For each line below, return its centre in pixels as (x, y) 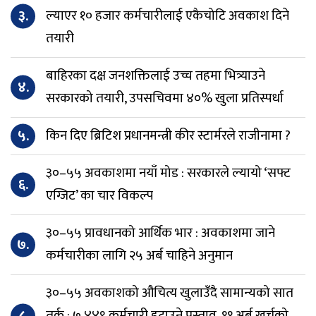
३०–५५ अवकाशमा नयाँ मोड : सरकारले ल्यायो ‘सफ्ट (168, 173)
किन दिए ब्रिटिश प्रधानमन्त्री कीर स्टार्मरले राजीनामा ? (168, 135)
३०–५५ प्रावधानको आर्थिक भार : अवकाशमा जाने (160, 233)
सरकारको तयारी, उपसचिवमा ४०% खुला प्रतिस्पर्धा (165, 98)
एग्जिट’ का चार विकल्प (99, 195)
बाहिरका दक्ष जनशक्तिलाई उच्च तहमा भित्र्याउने (156, 75)
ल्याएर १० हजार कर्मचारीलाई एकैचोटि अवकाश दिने (168, 16)
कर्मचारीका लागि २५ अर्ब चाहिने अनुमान (139, 255)
